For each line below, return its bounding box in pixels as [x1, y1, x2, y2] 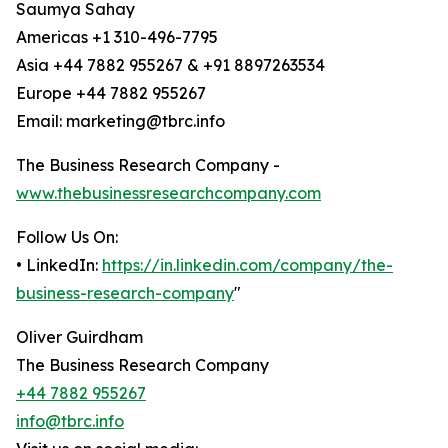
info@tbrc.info [16, 411, 124, 432]
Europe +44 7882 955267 [16, 83, 206, 104]
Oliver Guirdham [16, 327, 143, 348]
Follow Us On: [16, 227, 118, 248]
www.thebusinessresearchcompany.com [16, 183, 321, 204]
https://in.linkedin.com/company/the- [102, 255, 393, 276]
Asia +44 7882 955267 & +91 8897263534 [16, 55, 325, 76]
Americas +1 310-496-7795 [16, 27, 218, 48]
